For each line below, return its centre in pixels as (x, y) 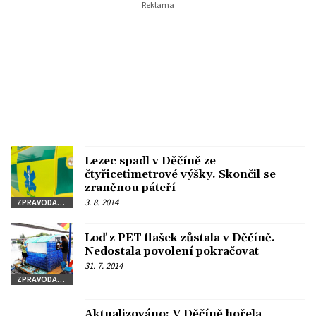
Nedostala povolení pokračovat (172, 251)
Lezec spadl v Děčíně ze (150, 161)
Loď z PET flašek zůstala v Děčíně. (180, 238)
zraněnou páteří (130, 188)
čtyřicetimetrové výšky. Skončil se (180, 174)
